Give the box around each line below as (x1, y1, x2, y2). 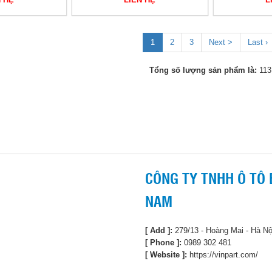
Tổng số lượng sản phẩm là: (149, 66, 257, 75)
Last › (247, 38, 268, 47)
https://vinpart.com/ (187, 250, 258, 260)
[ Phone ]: (145, 238, 182, 248)
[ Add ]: (145, 226, 172, 236)
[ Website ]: (145, 250, 187, 260)
